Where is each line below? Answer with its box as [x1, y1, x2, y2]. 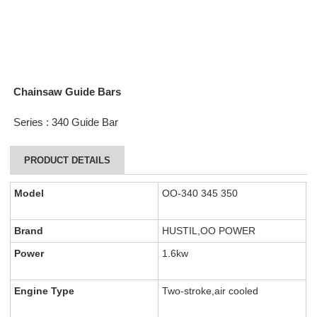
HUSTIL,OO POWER [162, 225, 256, 237]
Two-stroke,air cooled [162, 285, 259, 297]
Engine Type [14, 285, 75, 297]
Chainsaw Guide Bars [13, 86, 122, 98]
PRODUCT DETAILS [24, 155, 111, 166]
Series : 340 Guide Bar [13, 117, 119, 129]
